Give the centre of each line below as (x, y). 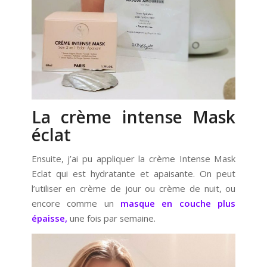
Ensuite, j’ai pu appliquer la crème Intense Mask (133, 158)
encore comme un (76, 203)
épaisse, (49, 218)
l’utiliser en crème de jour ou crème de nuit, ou (133, 188)
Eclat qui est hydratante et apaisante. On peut (133, 173)
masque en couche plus (178, 203)
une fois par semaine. (111, 218)
